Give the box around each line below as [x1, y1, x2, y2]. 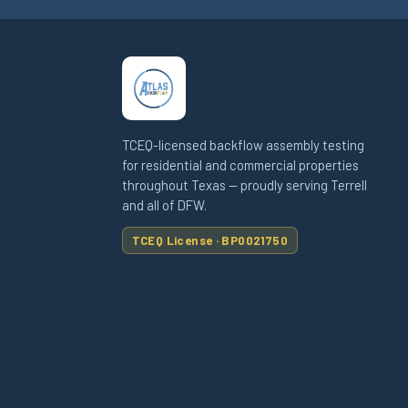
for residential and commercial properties [122, 156, 359, 173]
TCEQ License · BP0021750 [131, 232, 289, 248]
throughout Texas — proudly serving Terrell [122, 176, 367, 193]
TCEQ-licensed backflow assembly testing [122, 136, 364, 153]
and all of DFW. [122, 196, 207, 213]
